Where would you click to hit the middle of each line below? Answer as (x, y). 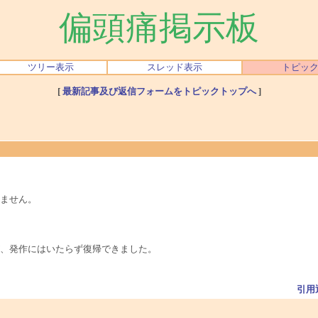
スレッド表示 (175, 67)
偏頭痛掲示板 (159, 28)
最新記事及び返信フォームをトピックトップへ (159, 91)
